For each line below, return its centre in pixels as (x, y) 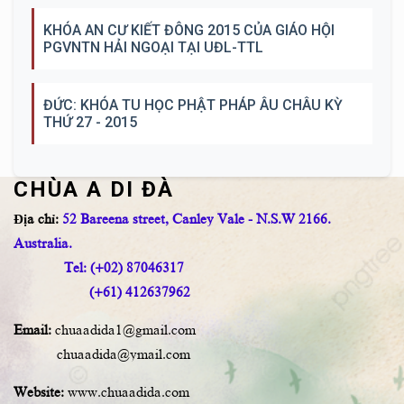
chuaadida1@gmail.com (125, 330)
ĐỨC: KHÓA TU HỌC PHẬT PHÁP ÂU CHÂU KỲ (193, 105)
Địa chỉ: (38, 219)
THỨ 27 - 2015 (90, 122)
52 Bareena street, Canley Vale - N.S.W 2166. (197, 219)
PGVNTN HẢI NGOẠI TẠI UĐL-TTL (153, 47)
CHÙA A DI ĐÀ (94, 189)
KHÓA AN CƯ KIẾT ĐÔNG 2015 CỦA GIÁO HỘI (189, 30)
